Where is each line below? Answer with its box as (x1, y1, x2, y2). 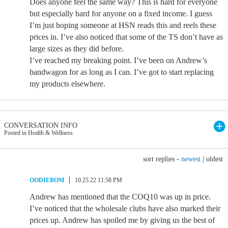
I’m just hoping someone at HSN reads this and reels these (30, 21, 216, 30)
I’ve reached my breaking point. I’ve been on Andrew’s (30, 56, 207, 65)
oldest (206, 155, 223, 163)
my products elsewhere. (30, 79, 105, 88)
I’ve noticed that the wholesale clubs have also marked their (30, 204, 220, 213)
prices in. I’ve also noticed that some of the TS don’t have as (30, 33, 223, 41)
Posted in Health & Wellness (4, 129, 73, 136)
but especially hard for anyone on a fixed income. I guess (30, 9, 212, 18)
